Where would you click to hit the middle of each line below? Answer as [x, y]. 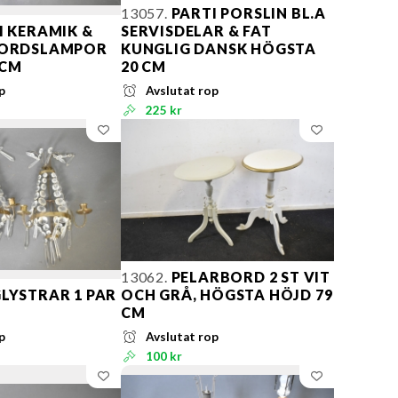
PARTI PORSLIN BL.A [247, 12]
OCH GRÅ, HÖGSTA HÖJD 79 [227, 294]
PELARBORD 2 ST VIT [249, 276]
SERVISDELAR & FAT [196, 30]
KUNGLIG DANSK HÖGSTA [219, 48]
